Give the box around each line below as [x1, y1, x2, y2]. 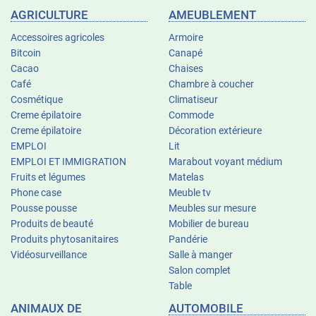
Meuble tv [169, 187, 211, 198]
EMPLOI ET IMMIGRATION [11, 156, 126, 167]
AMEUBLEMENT [169, 8, 256, 23]
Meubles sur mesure [169, 202, 256, 214]
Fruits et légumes [11, 171, 85, 183]
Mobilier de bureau [169, 218, 249, 229]
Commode [169, 109, 214, 121]
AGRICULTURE [11, 8, 88, 23]
